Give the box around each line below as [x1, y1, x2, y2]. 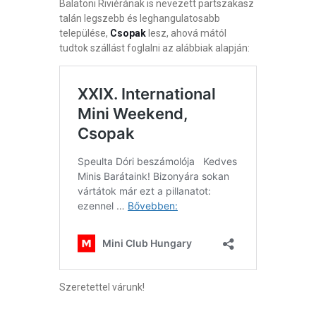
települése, [59, 27, 110, 39]
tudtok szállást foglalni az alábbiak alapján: [59, 42, 252, 54]
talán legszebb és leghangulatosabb [59, 12, 220, 24]
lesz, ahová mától [148, 27, 226, 39]
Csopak [110, 27, 148, 39]
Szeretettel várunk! [59, 281, 147, 293]
